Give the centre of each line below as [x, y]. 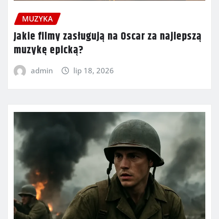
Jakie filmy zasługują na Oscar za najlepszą [108, 36]
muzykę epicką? [49, 50]
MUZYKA [37, 19]
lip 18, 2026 [94, 70]
